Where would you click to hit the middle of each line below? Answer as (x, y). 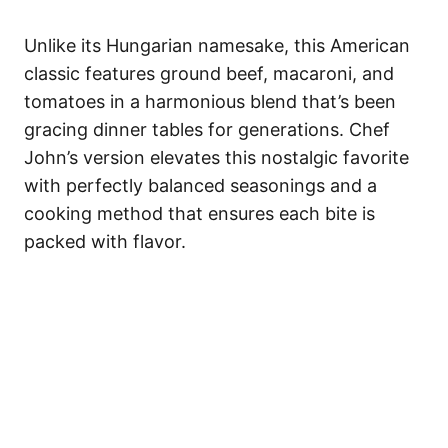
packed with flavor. (105, 242)
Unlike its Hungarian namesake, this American (217, 46)
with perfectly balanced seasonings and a (200, 186)
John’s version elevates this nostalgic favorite (216, 158)
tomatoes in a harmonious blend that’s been (210, 102)
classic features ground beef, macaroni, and (209, 74)
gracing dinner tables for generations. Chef (207, 130)
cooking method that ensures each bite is (199, 214)
